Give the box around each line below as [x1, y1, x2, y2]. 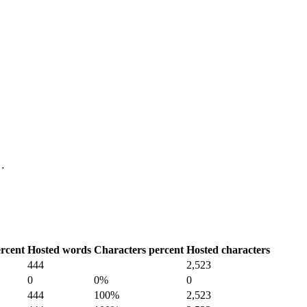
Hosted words [27, 244, 91, 256]
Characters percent [94, 244, 184, 256]
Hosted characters [186, 244, 270, 256]
